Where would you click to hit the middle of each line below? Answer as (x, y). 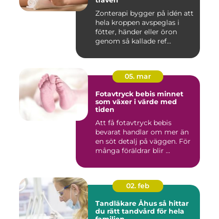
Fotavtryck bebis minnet (126, 94)
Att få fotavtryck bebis (133, 123)
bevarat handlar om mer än (142, 132)
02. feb (138, 186)
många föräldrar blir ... (133, 151)
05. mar (138, 77)
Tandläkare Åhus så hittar (127, 204)
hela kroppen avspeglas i (137, 23)
